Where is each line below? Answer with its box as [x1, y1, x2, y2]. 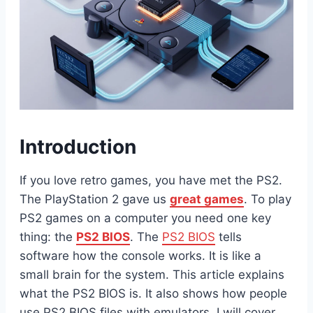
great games [170, 191, 244, 206]
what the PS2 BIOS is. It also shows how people [20, 286, 287, 300]
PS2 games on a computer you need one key [20, 210, 271, 225]
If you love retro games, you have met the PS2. [20, 173, 282, 187]
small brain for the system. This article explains [20, 267, 284, 282]
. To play [244, 191, 291, 206]
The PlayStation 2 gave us [20, 191, 170, 206]
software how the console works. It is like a [20, 248, 261, 263]
